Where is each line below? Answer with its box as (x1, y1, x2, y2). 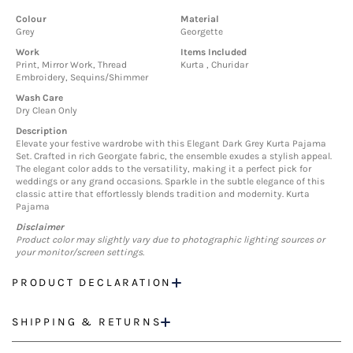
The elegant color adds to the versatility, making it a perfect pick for (16, 163, 311, 175)
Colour (16, 13, 46, 25)
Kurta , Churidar (180, 59, 248, 71)
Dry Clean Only (16, 105, 77, 117)
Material (180, 13, 219, 25)
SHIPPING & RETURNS (12, 315, 162, 329)
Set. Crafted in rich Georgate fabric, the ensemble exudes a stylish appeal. (16, 150, 332, 162)
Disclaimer (16, 221, 64, 233)
